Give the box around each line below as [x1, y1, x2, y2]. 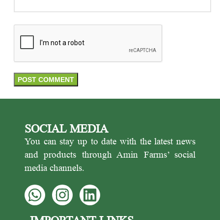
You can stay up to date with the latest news [25, 136, 195, 147]
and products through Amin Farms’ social [25, 149, 195, 160]
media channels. [25, 163, 84, 173]
